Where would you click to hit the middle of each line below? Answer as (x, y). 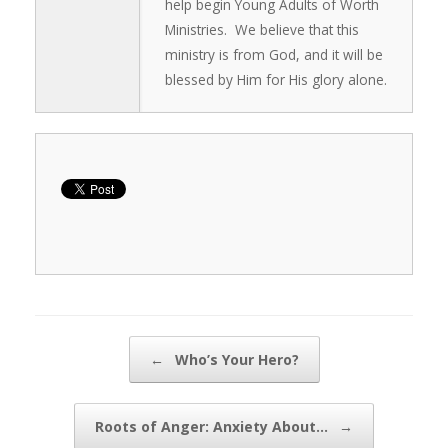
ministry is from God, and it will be (274, 55)
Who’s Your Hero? (234, 360)
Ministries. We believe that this (262, 30)
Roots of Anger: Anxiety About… (213, 427)
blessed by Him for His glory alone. (276, 80)
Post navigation (84, 345)
